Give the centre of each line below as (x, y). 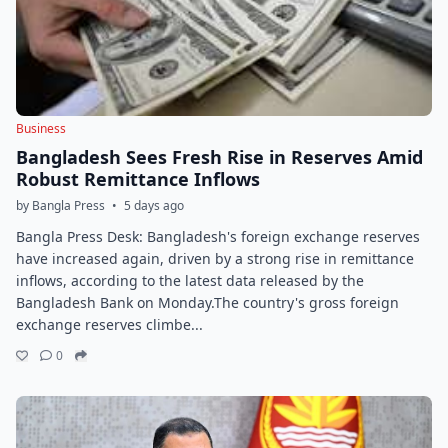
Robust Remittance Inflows (138, 179)
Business (41, 128)
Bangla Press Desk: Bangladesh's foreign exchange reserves (218, 236)
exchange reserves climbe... (109, 324)
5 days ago (154, 205)
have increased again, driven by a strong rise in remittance (215, 258)
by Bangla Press (60, 205)
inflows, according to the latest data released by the (190, 280)
